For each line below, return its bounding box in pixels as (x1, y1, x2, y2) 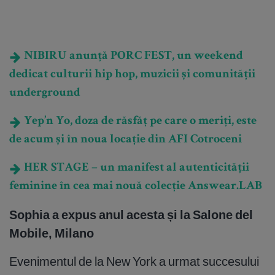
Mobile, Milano (9, 225, 94, 241)
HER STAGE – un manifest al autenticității (21, 162, 249, 175)
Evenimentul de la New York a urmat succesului (9, 254, 259, 269)
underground (9, 87, 80, 100)
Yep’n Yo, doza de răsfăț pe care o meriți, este (21, 115, 257, 128)
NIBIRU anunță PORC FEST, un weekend (21, 50, 243, 63)
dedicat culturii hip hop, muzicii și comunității (9, 69, 255, 82)
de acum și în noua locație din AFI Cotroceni (9, 134, 242, 147)
